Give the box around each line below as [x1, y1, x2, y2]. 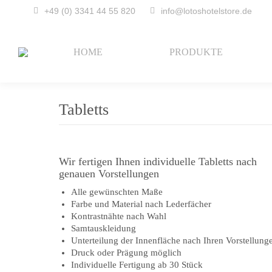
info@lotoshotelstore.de [161, 6, 252, 16]
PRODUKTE [169, 47, 223, 57]
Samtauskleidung [71, 223, 136, 233]
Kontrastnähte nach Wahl [71, 211, 166, 221]
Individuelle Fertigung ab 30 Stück [71, 260, 203, 270]
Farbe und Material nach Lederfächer [71, 199, 211, 209]
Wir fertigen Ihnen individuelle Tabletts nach [59, 155, 257, 168]
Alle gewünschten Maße [71, 187, 163, 197]
